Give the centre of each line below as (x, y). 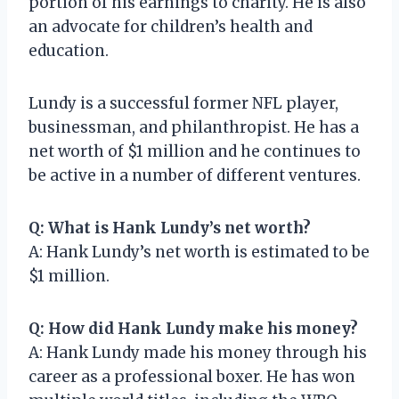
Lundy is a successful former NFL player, (183, 103)
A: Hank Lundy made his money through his (198, 352)
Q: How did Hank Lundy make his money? (193, 328)
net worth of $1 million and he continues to (195, 151)
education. (69, 50)
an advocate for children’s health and (171, 26)
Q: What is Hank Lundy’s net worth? (170, 228)
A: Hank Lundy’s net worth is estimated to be (199, 252)
